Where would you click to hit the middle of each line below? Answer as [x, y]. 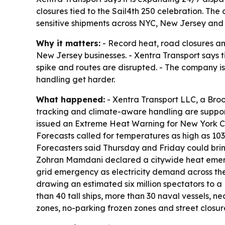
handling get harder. [76, 79]
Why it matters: [68, 43]
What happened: [71, 99]
